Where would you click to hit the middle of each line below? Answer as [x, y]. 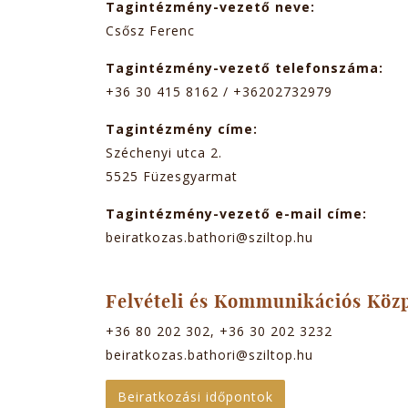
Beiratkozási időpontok [195, 397]
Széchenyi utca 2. [164, 153]
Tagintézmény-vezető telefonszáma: [247, 68]
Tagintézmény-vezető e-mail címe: [239, 214]
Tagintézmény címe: [184, 129]
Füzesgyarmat [190, 177]
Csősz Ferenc [150, 31]
